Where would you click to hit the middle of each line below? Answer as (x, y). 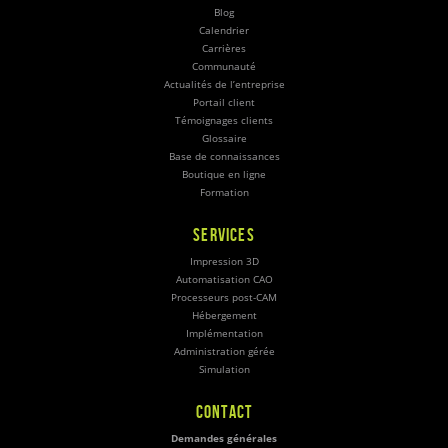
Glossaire (224, 139)
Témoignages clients (224, 121)
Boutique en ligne (224, 175)
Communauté (224, 67)
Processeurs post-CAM (224, 298)
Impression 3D (224, 262)
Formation (224, 193)
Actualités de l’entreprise (224, 85)
